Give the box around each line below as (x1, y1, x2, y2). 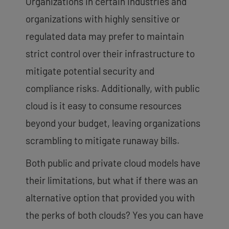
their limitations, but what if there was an (26, 174, 198, 187)
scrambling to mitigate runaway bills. (26, 134, 181, 147)
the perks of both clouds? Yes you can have (26, 209, 203, 221)
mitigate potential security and (26, 65, 154, 77)
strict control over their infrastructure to (26, 48, 195, 60)
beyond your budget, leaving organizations (26, 117, 200, 129)
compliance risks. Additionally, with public (26, 82, 200, 95)
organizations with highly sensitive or (26, 13, 180, 25)
